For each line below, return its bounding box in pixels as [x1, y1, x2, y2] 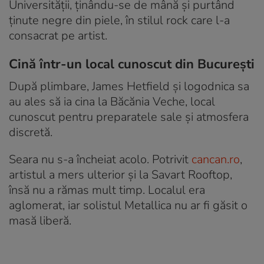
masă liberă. [9, 213, 71, 229]
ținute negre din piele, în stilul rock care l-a [9, 12, 230, 29]
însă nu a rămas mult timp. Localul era [9, 182, 205, 199]
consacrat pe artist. [9, 28, 107, 44]
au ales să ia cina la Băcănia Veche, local [9, 94, 215, 110]
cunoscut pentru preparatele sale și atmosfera [9, 109, 249, 126]
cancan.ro [192, 151, 240, 168]
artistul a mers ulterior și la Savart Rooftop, [9, 167, 232, 183]
